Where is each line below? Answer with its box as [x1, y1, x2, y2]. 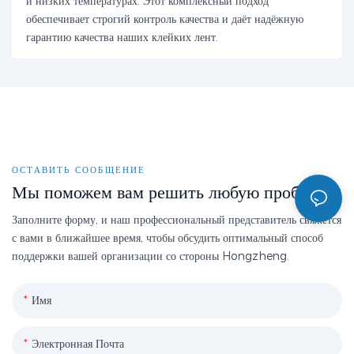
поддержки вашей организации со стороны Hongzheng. [12, 249, 289, 264]
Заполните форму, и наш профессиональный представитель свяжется [12, 213, 341, 228]
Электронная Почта [32, 336, 124, 351]
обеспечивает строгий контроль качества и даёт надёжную [25, 12, 303, 27]
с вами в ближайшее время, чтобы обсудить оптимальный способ [12, 231, 323, 246]
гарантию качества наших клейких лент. [25, 30, 218, 45]
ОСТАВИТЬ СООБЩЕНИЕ [12, 164, 146, 176]
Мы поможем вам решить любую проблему [12, 183, 335, 203]
